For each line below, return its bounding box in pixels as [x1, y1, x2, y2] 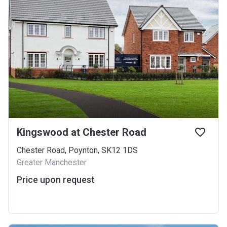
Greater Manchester [17, 158, 87, 167]
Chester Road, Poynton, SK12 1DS [17, 145, 138, 155]
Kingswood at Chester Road [17, 126, 146, 138]
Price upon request [17, 174, 95, 185]
